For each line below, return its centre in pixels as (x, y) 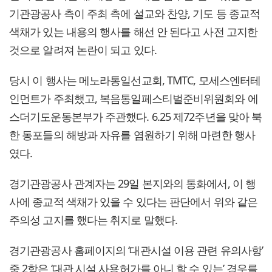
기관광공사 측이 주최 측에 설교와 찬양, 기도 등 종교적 (135, 14)
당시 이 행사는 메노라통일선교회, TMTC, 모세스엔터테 (135, 80)
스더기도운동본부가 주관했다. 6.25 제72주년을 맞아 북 (136, 117)
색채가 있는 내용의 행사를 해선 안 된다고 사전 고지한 (134, 32)
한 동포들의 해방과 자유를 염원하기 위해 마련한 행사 (132, 135)
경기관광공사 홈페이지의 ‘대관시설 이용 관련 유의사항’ (136, 250)
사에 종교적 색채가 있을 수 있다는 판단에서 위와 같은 (134, 202)
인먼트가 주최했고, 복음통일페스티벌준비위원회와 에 (134, 99)
